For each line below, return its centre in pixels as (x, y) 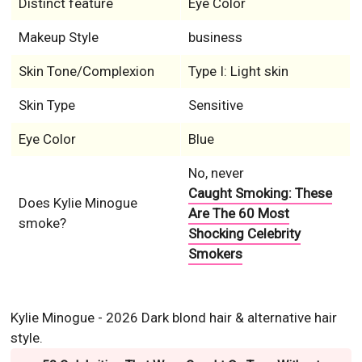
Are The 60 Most (238, 213)
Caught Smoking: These (260, 193)
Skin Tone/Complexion (86, 71)
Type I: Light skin (238, 71)
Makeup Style (58, 37)
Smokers (215, 254)
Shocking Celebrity (244, 234)
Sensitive (215, 105)
